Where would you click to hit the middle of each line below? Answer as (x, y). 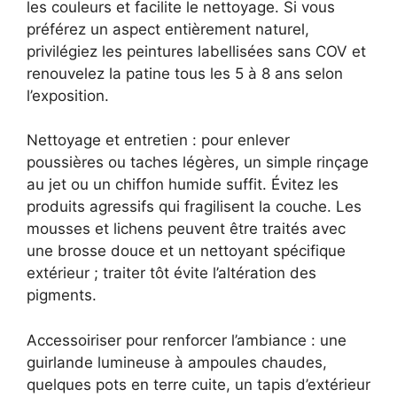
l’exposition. (68, 95)
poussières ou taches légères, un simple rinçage (198, 163)
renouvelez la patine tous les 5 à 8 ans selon (185, 73)
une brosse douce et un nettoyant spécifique (186, 251)
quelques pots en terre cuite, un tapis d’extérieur (198, 384)
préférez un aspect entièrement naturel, (168, 29)
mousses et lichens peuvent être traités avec (186, 229)
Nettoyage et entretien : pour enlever (158, 140)
